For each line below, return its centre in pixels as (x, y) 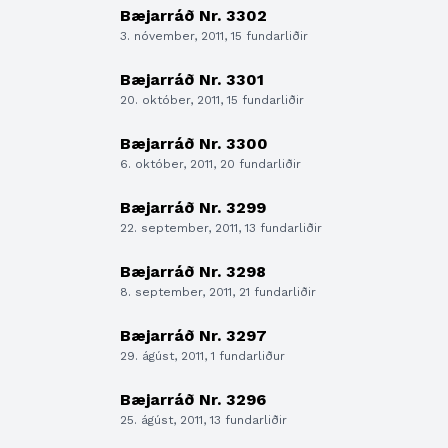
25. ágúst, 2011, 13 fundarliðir (203, 420)
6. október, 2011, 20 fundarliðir (210, 164)
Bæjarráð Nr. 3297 (193, 335)
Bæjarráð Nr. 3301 (192, 79)
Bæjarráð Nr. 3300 (194, 143)
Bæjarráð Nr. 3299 (193, 207)
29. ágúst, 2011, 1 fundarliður (202, 356)
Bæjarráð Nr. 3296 (193, 399)
